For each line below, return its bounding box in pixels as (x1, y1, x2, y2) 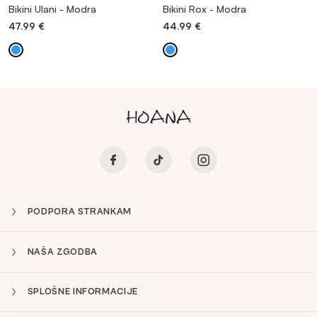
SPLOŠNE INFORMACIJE (27, 286, 139, 297)
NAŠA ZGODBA (27, 246, 98, 258)
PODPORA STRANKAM (27, 206, 132, 217)
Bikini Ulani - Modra (8, 2, 96, 15)
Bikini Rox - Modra (163, 2, 246, 15)
